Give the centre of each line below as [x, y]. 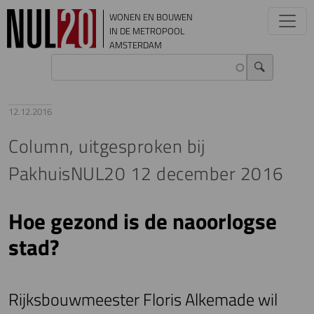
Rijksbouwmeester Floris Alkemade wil [143, 299]
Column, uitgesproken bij [107, 146]
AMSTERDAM [136, 45]
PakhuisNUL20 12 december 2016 [146, 173]
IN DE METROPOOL [147, 31]
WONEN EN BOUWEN [151, 17]
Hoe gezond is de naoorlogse [143, 221]
